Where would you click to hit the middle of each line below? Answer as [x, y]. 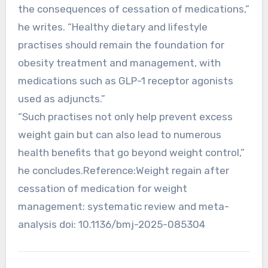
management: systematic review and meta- [123, 206]
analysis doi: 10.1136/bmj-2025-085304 [111, 224]
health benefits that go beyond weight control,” [131, 152]
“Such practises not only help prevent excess [125, 116]
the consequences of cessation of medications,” [133, 9]
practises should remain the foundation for [121, 45]
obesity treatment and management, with [119, 63]
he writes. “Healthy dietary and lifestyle [112, 27]
